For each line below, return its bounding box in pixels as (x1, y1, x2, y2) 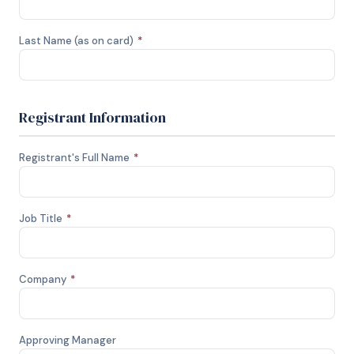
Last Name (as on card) (19, 34, 136, 47)
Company (19, 273, 69, 286)
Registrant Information (19, 107, 166, 127)
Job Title (19, 212, 65, 225)
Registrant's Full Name (19, 151, 132, 164)
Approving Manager (19, 333, 116, 347)
